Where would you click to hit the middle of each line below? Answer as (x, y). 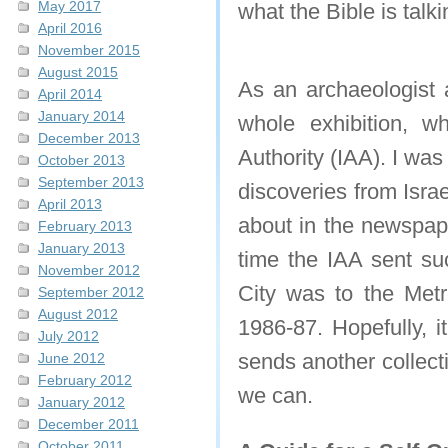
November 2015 (89, 50)
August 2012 (78, 314)
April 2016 (70, 28)
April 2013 (70, 204)
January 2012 (81, 402)
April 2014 (70, 94)
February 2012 (85, 380)
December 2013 (89, 138)
